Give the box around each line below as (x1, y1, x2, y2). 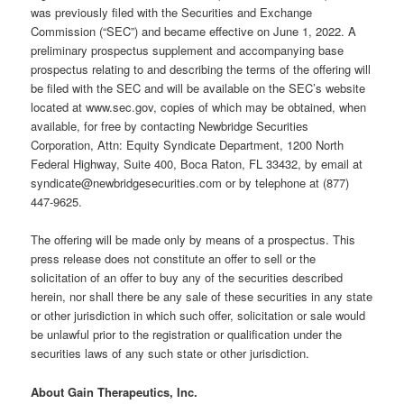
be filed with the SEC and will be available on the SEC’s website (31, 79, 366, 97)
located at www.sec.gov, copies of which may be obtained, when (31, 98, 367, 116)
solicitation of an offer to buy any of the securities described (31, 269, 344, 287)
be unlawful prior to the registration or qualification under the (31, 326, 343, 344)
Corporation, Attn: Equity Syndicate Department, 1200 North (31, 136, 344, 154)
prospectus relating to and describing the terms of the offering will (31, 60, 372, 78)
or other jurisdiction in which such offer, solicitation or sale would (31, 307, 366, 325)
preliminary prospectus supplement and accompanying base (31, 41, 344, 60)
